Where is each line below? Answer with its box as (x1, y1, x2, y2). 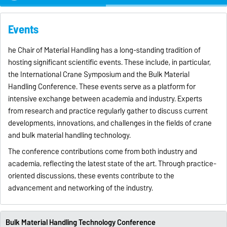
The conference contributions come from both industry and (8, 145, 198, 158)
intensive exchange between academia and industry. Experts (8, 93, 203, 105)
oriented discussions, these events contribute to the (8, 170, 175, 182)
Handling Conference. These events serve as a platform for (8, 81, 196, 93)
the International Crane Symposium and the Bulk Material (8, 68, 190, 81)
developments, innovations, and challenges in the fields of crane (8, 117, 212, 130)
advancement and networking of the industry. (8, 182, 154, 195)
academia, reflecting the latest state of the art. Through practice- (8, 158, 217, 170)
